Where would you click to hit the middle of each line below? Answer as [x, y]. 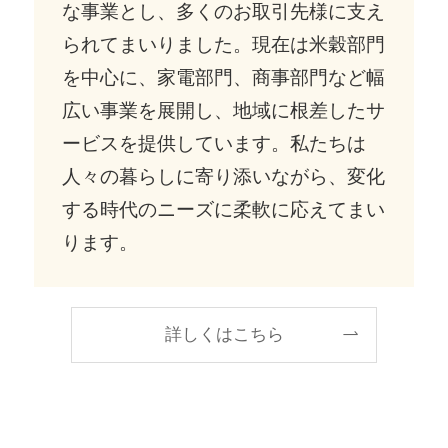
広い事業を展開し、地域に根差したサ [224, 110]
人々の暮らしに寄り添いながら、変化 [224, 176]
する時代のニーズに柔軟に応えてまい [224, 209]
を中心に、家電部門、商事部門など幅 [224, 77]
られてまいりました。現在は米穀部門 [224, 44]
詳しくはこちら [224, 334]
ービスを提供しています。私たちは [214, 143]
